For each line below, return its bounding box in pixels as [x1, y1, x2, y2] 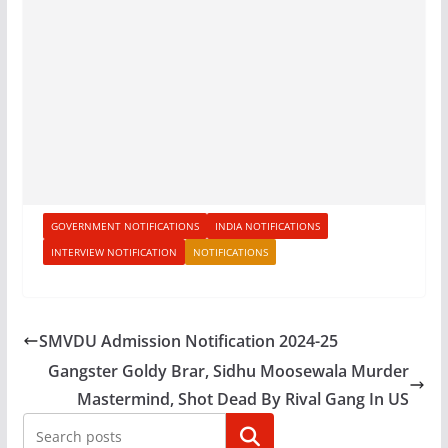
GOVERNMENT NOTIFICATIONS [50, 219, 199, 233]
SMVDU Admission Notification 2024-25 [38, 330, 338, 352]
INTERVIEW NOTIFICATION [50, 245, 177, 259]
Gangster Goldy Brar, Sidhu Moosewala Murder [48, 360, 410, 382]
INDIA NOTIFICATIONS [214, 219, 320, 233]
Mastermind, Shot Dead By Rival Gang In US [77, 388, 410, 410]
